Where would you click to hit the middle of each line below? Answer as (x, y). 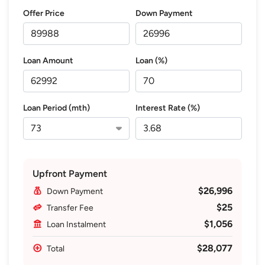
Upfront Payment (70, 173)
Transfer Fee (70, 208)
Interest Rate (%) (168, 108)
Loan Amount (48, 60)
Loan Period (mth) (56, 108)
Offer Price (44, 13)
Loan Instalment (76, 224)
